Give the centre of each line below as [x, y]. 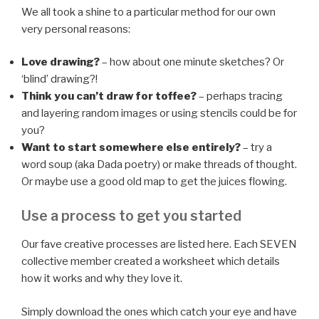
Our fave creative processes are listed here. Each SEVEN [159, 245]
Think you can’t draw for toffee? [109, 96]
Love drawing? [61, 62]
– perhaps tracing [240, 96]
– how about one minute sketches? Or [192, 62]
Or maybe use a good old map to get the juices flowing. [154, 182]
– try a [256, 148]
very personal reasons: [76, 29]
